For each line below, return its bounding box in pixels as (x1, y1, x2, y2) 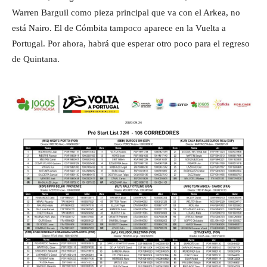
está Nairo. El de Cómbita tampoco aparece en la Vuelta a (12, 23, 226, 33)
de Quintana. (12, 54, 60, 64)
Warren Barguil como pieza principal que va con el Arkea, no (12, 7, 240, 17)
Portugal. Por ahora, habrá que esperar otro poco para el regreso (12, 38, 250, 48)
